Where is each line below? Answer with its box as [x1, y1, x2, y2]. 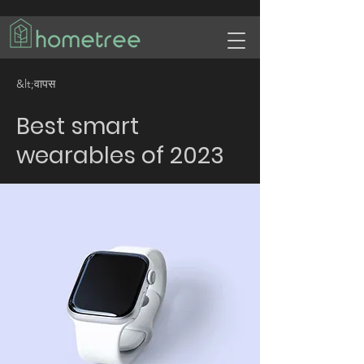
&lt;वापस [16, 76, 55, 91]
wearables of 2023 [16, 140, 224, 171]
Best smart [16, 110, 139, 142]
